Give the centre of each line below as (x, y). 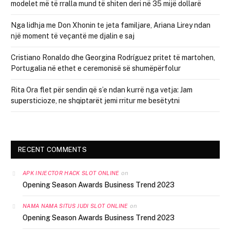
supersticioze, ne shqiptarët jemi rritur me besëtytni (95, 101)
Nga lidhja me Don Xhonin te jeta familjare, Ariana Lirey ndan (111, 25)
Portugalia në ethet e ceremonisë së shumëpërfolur (96, 69)
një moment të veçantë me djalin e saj (73, 36)
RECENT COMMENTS (52, 150)
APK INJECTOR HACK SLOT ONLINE (71, 173)
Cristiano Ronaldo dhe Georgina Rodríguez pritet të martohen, (113, 58)
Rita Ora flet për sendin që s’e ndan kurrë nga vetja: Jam (102, 90)
